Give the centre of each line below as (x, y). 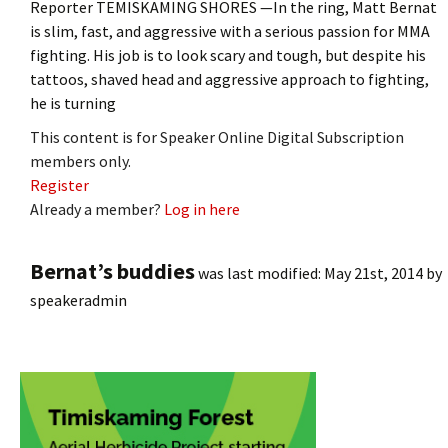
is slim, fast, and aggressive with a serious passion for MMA (230, 30)
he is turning (73, 102)
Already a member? (97, 208)
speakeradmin (78, 299)
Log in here (202, 208)
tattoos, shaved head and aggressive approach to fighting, (229, 78)
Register (59, 184)
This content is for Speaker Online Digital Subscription (217, 136)
